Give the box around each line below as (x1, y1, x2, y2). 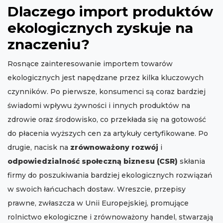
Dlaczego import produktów (7, 3, 213, 20)
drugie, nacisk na (7, 143, 70, 152)
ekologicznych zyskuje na (7, 19, 193, 37)
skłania (178, 157, 205, 166)
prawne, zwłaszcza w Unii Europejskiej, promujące (7, 199, 189, 208)
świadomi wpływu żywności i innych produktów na (7, 101, 190, 111)
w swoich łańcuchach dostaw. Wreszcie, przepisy (7, 185, 186, 194)
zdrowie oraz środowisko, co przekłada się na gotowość (7, 115, 206, 124)
